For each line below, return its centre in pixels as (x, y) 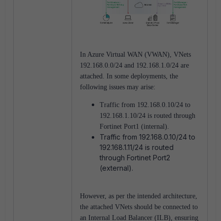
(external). (116, 168)
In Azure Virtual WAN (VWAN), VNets (135, 55)
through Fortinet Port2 (135, 158)
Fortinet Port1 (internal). (134, 127)
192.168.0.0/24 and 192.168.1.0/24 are (134, 66)
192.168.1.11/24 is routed (137, 147)
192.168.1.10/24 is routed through (147, 116)
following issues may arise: (118, 87)
